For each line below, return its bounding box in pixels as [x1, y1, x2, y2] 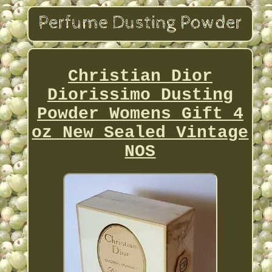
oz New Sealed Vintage [32, 123, 249, 142]
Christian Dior [67, 66, 212, 86]
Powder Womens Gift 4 [36, 104, 243, 123]
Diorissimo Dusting [47, 85, 233, 104]
